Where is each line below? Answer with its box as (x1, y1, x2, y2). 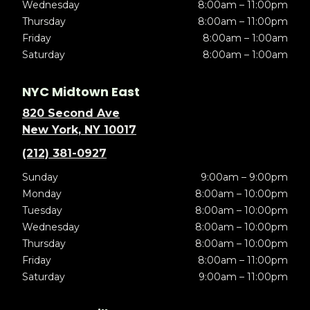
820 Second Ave (22, 106, 120, 120)
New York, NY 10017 (22, 122, 136, 136)
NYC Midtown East (22, 82, 140, 100)
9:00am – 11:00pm (198, 270, 288, 283)
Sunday (22, 170, 58, 183)
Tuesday (22, 203, 62, 217)
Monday (22, 187, 62, 200)
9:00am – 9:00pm (200, 170, 288, 183)
